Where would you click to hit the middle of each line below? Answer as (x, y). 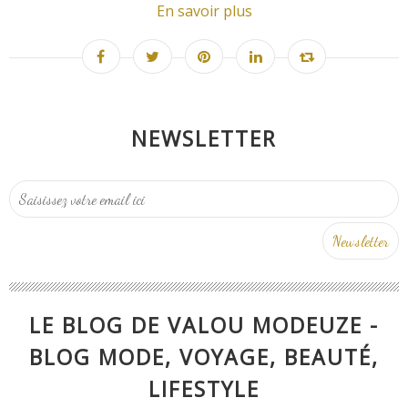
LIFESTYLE (204, 389)
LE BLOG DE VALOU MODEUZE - (204, 325)
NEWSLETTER (204, 138)
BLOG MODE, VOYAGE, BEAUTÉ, (204, 357)
